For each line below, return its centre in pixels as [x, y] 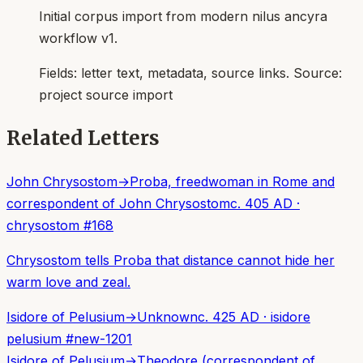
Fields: [60, 73]
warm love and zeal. [68, 282]
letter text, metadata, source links [184, 73]
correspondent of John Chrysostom [118, 204]
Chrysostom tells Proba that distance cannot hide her [171, 261]
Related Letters [83, 139]
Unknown [167, 317]
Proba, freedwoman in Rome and [232, 182]
